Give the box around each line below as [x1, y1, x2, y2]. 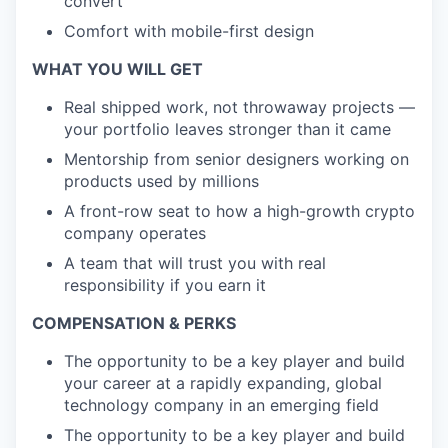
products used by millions [64, 171, 259, 191]
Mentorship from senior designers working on [64, 149, 409, 169]
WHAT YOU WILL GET [32, 59, 203, 79]
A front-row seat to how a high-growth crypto [64, 201, 415, 221]
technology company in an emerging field [64, 395, 379, 415]
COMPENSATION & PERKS [32, 313, 236, 333]
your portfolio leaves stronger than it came [64, 119, 391, 139]
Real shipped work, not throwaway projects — [64, 97, 415, 117]
